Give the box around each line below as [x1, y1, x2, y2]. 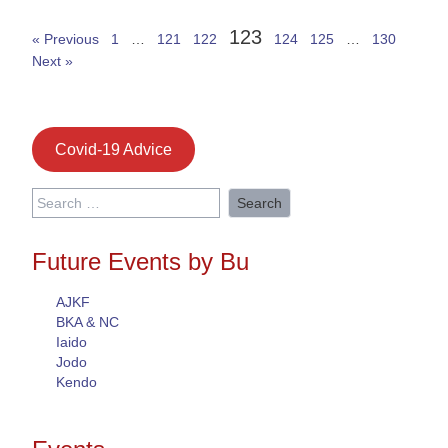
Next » [32, 53, 73, 70]
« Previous [32, 31, 99, 48]
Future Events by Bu [32, 248, 249, 276]
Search [31, 189, 76, 206]
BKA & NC [56, 314, 119, 331]
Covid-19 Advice [54, 140, 172, 158]
